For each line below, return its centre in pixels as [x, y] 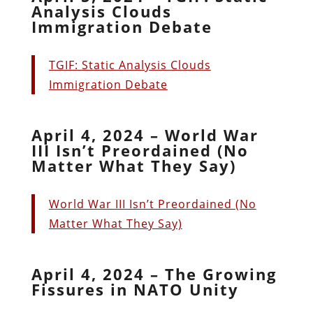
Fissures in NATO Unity [135, 289]
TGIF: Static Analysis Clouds [130, 65]
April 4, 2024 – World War [145, 134]
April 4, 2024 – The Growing [154, 274]
